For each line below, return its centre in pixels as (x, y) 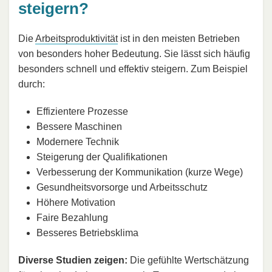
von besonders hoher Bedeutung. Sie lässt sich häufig (134, 54)
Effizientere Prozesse (82, 112)
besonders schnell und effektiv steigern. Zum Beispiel (133, 69)
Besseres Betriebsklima (87, 233)
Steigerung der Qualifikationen (102, 157)
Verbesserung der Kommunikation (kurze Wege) (140, 172)
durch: (32, 84)
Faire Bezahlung (72, 218)
